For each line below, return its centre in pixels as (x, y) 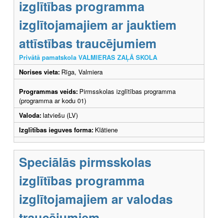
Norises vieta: (39, 72)
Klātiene (106, 129)
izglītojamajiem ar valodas (96, 199)
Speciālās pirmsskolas (85, 162)
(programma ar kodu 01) (53, 100)
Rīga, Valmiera (82, 72)
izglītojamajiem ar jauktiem (98, 24)
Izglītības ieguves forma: (56, 129)
